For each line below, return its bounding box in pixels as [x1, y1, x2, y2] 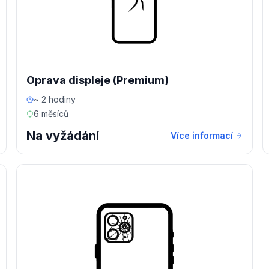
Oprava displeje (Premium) [26, 74, 169, 86]
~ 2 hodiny [33, 94, 76, 104]
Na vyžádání [26, 128, 99, 143]
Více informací [171, 130, 234, 141]
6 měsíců [33, 109, 68, 119]
